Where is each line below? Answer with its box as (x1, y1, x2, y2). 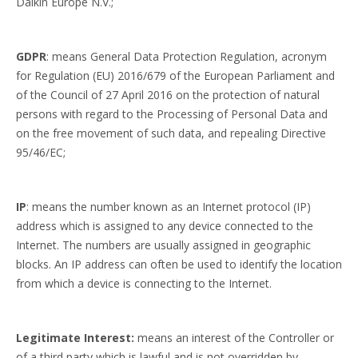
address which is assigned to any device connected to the (16, 218, 313, 233)
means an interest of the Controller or (137, 330, 334, 345)
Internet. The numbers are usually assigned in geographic (16, 237, 311, 253)
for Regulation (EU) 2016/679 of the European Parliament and (16, 68, 335, 83)
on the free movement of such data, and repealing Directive (16, 125, 326, 141)
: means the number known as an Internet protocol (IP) (26, 199, 311, 214)
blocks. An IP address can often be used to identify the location (16, 257, 342, 272)
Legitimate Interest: (16, 330, 137, 345)
